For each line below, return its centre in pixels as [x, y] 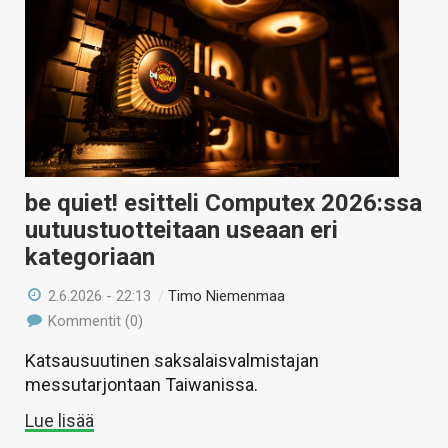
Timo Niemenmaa [227, 295]
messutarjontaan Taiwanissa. [141, 384]
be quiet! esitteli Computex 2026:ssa [223, 202]
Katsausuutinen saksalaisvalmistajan [172, 360]
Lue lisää [59, 420]
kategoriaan [90, 256]
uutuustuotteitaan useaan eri [181, 229]
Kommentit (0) [94, 320]
